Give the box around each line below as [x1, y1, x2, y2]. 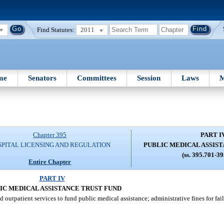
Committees [77, 73, 117, 82]
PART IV [39, 174, 65, 182]
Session [137, 73, 161, 82]
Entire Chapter [28, 157, 71, 165]
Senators [27, 73, 56, 82]
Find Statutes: [37, 25, 75, 33]
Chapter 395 [33, 131, 67, 139]
